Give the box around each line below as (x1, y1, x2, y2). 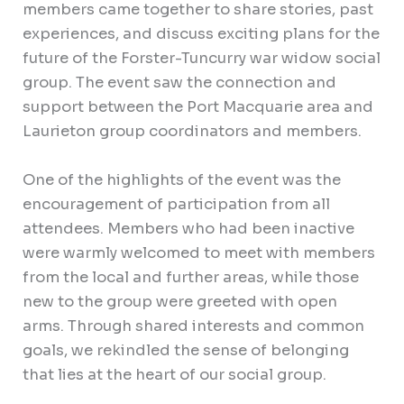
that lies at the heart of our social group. (23, 364, 327, 384)
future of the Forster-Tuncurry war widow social (23, 49, 381, 69)
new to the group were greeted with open (23, 291, 338, 311)
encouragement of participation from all (23, 194, 331, 214)
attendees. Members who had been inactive (23, 218, 355, 238)
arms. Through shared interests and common (23, 316, 365, 335)
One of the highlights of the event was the (23, 170, 342, 189)
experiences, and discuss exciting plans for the (23, 24, 381, 44)
